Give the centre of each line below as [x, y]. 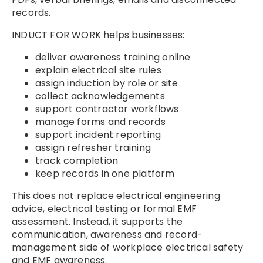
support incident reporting [98, 135]
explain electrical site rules [98, 70]
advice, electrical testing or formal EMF [104, 209]
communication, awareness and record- [107, 235]
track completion [77, 161]
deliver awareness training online [113, 58]
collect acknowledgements [100, 96]
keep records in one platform [105, 174]
